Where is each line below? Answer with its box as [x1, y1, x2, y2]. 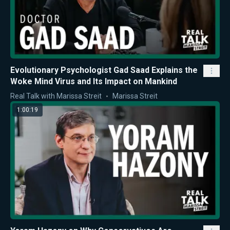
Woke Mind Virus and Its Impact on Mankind [10, 76, 177, 87]
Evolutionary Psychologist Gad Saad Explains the [10, 65, 198, 75]
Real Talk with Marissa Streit [10, 92, 102, 101]
